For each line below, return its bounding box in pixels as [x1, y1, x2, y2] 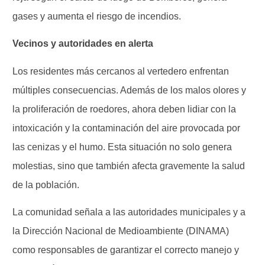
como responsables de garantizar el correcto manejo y [12, 245, 239, 256]
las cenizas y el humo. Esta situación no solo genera [12, 141, 232, 152]
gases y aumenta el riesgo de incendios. [12, 11, 181, 22]
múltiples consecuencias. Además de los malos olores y [12, 85, 246, 95]
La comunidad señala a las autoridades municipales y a [12, 207, 245, 218]
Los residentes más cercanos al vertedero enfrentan [12, 66, 229, 76]
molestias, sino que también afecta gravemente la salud [12, 160, 245, 171]
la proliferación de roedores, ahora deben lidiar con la [12, 104, 236, 114]
